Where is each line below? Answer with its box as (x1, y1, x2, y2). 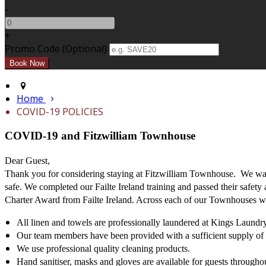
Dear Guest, (5, 155, 50, 166)
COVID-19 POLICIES (17, 105, 103, 119)
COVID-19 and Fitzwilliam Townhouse (5, 129, 195, 142)
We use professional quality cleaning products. (17, 243, 190, 254)
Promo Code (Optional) (5, 42, 107, 56)
